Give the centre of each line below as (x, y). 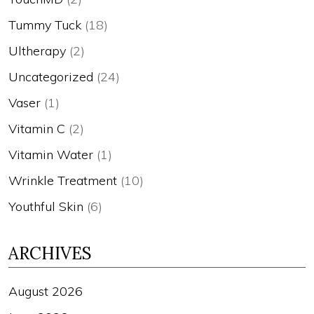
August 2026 (46, 291)
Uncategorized (51, 76)
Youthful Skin (46, 206)
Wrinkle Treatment (63, 180)
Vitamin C (37, 128)
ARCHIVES (50, 253)
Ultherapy (37, 50)
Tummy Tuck (45, 25)
